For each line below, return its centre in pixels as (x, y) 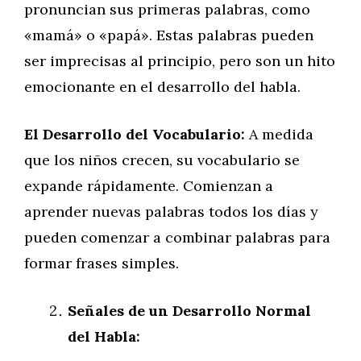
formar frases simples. (102, 263)
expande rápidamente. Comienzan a (149, 186)
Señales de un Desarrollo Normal (189, 311)
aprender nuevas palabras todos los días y (171, 212)
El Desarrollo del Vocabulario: (135, 134)
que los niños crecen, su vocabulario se (162, 160)
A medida (279, 134)
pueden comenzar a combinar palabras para (177, 237)
